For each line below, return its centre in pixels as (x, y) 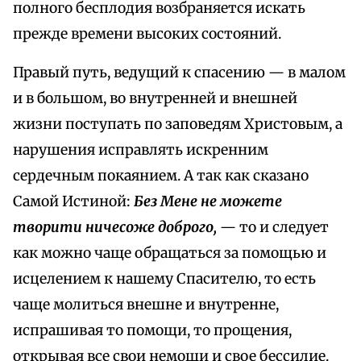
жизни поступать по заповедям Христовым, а (178, 124)
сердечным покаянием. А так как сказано (161, 176)
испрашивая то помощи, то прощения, (152, 331)
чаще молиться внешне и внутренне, (146, 305)
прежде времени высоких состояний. (147, 34)
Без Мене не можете (208, 202)
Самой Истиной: (73, 202)
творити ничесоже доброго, (115, 228)
